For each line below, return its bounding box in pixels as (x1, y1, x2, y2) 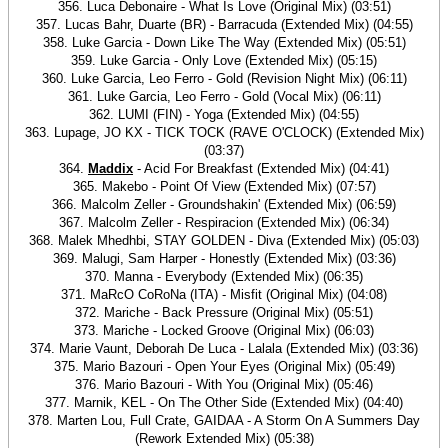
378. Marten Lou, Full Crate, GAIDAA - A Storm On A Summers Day (28, 413, 420, 428)
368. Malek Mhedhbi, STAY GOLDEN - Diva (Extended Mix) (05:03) (29, 233, 419, 248)
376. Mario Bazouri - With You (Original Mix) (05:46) (75, 377, 373, 392)
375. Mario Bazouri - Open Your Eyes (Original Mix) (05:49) (53, 359, 395, 374)
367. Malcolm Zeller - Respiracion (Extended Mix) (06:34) (59, 215, 389, 230)
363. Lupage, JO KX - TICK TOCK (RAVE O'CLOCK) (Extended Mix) (24, 125, 424, 140)
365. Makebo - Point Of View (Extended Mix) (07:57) (72, 179, 376, 194)
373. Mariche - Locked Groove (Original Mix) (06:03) (74, 323, 374, 338)
